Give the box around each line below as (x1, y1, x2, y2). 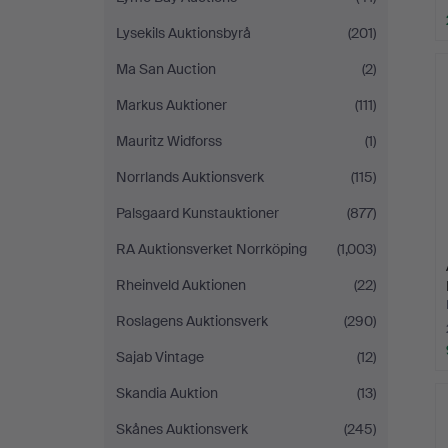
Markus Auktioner (116, 96, 227, 114)
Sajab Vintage (116, 348, 204, 366)
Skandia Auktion (116, 384, 218, 402)
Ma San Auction (116, 60, 216, 78)
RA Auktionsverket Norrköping (116, 240, 307, 258)
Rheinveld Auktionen (116, 276, 246, 294)
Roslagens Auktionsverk (116, 312, 268, 330)
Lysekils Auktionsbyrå (116, 24, 251, 42)
